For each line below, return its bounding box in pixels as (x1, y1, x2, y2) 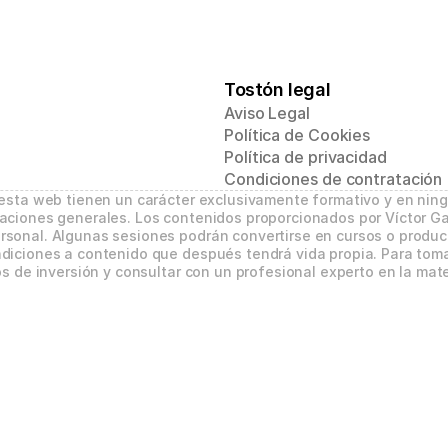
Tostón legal (224, 79, 331, 100)
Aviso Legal (224, 103, 310, 123)
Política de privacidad (224, 147, 387, 167)
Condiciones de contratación (224, 169, 443, 189)
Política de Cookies (224, 125, 371, 145)
